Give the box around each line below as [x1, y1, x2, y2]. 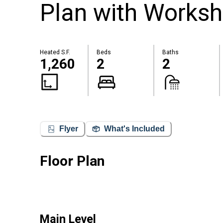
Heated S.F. [40, 49, 70, 56]
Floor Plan [40, 152, 105, 169]
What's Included [104, 124, 165, 133]
